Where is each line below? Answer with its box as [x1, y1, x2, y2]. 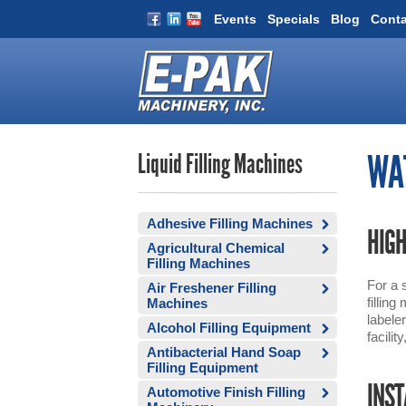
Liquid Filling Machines [138, 151, 303, 180]
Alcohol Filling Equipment [147, 320, 311, 335]
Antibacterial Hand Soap [147, 344, 301, 360]
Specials [267, 12, 320, 26]
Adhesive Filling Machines [147, 216, 313, 231]
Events [214, 12, 256, 26]
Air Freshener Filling [147, 280, 276, 295]
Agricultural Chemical [147, 240, 285, 256]
